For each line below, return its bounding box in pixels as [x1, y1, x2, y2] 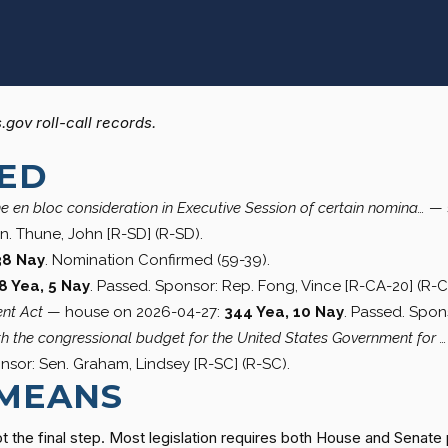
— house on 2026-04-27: [43, 302, 224, 321]
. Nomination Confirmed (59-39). [45, 250, 270, 269]
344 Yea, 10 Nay [224, 302, 344, 321]
